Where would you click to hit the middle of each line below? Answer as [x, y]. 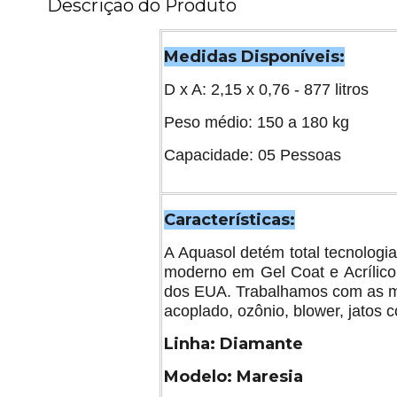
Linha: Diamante [234, 343]
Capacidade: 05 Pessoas [253, 155]
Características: [230, 219]
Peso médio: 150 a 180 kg [257, 122]
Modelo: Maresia [234, 376]
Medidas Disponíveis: [254, 56]
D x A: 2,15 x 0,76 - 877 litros [266, 89]
